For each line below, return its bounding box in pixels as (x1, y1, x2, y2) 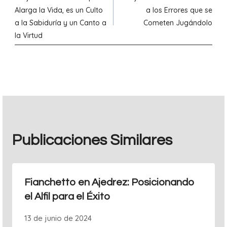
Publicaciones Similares (12, 132, 172, 148)
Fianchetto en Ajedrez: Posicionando (24, 177, 195, 187)
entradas (14, 20, 77, 35)
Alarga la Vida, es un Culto (15, 6, 103, 15)
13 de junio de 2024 (24, 213, 92, 223)
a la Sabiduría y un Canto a (15, 18, 106, 27)
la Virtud (15, 31, 43, 40)
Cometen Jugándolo (143, 18, 212, 27)
